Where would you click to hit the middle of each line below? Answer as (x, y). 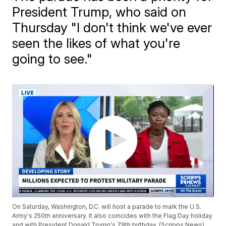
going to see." (52, 59)
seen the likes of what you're (96, 43)
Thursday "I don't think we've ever (112, 27)
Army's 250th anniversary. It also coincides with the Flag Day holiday (112, 216)
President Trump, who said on (99, 12)
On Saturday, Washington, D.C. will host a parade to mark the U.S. (107, 207)
